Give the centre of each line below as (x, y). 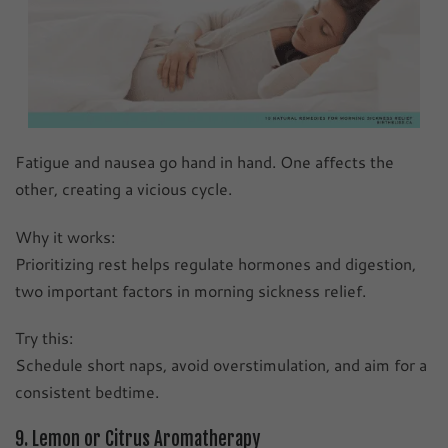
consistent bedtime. (87, 392)
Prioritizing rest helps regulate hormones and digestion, (215, 263)
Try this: (44, 338)
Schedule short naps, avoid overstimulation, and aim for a (221, 365)
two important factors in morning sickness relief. (190, 290)
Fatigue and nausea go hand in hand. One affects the (204, 162)
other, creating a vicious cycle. (123, 189)
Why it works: (65, 236)
